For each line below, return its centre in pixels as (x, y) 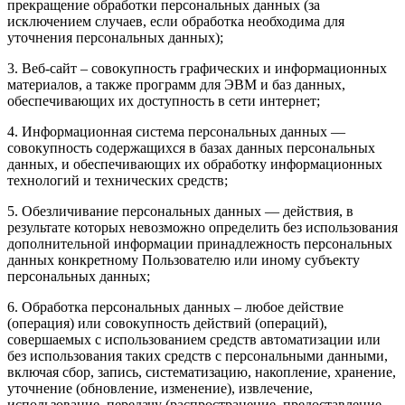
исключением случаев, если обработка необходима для (176, 22)
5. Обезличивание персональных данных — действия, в (180, 212)
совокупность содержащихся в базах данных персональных (191, 148)
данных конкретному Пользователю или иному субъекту (184, 260)
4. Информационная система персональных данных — (176, 132)
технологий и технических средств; (118, 181)
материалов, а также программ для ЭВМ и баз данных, (176, 85)
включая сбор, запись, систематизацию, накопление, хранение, (202, 372)
